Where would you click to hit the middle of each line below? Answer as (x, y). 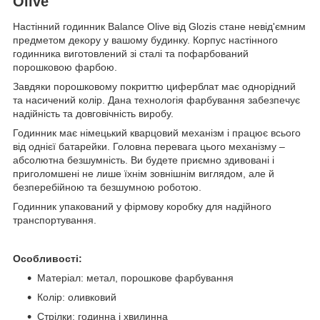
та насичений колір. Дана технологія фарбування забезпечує (156, 100)
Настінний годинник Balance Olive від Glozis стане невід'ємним (159, 27)
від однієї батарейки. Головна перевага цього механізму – (149, 147)
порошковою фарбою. (65, 67)
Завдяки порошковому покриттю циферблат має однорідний (154, 87)
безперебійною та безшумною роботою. (107, 187)
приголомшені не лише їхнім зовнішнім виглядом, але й (144, 174)
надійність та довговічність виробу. (93, 114)
